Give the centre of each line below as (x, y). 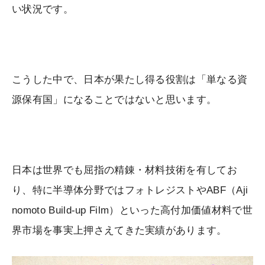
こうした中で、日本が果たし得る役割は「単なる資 (130, 80)
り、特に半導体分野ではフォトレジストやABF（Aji (130, 190)
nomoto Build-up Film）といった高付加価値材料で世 (132, 211)
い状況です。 (43, 9)
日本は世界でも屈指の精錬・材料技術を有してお (125, 170)
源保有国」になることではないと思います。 (114, 100)
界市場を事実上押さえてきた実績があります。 (119, 231)
